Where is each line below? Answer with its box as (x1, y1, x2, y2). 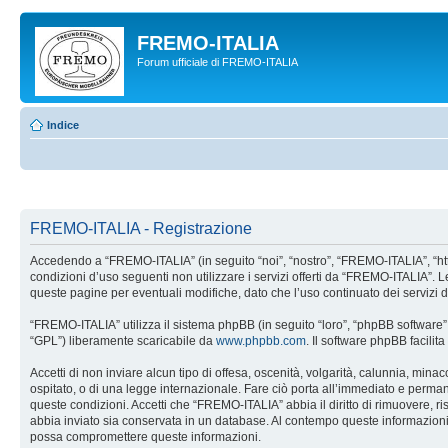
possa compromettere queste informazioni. (30, 429, 261, 444)
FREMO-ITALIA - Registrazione (30, 219, 252, 237)
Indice (47, 119, 79, 131)
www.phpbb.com (216, 333, 306, 348)
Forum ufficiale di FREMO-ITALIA (137, 56, 298, 68)
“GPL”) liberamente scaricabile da (30, 333, 216, 348)
